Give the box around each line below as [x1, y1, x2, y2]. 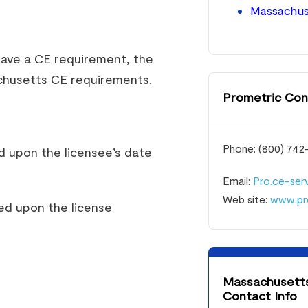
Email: [223, 174, 253, 187]
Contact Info [223, 288, 297, 303]
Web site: [223, 192, 270, 206]
